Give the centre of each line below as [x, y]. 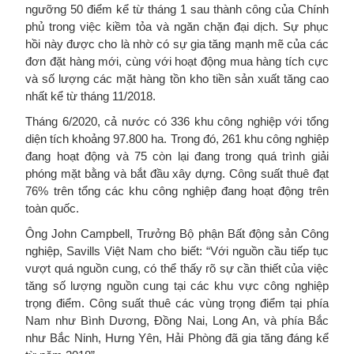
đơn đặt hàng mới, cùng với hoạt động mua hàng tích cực [177, 61]
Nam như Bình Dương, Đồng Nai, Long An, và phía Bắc [177, 320]
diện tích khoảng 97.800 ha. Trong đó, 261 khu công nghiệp [177, 138]
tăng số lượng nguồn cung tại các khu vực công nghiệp [177, 285]
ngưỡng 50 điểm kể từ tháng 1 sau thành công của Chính [177, 9]
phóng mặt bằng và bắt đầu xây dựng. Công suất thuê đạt [177, 173]
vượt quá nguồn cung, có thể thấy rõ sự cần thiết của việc [177, 268]
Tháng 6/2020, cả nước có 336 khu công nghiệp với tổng [177, 121]
